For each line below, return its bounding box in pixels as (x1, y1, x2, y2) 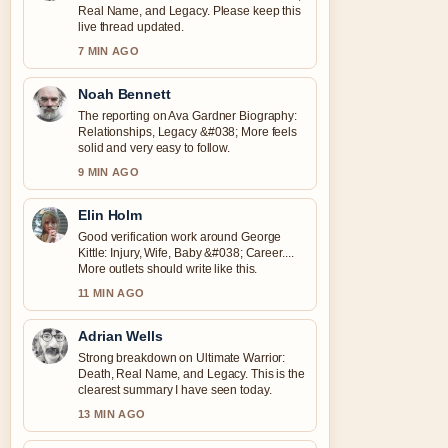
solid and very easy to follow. (78, 141, 230, 155)
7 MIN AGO (78, 45, 139, 57)
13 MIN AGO (78, 408, 146, 420)
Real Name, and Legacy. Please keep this (78, 4, 302, 18)
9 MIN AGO (78, 166, 139, 178)
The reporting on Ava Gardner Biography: (78, 109, 298, 123)
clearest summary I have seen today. (78, 383, 272, 397)
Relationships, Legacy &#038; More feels (78, 125, 298, 139)
